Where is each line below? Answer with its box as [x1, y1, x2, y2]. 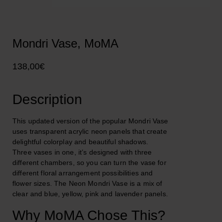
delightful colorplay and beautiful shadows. [12, 138, 149, 146]
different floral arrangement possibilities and [12, 169, 153, 177]
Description [12, 92, 82, 107]
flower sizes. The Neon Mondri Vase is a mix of [12, 179, 163, 187]
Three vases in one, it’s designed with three [12, 148, 152, 156]
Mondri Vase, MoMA [12, 37, 118, 50]
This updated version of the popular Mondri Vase [12, 117, 168, 125]
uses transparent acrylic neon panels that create [12, 127, 167, 135]
